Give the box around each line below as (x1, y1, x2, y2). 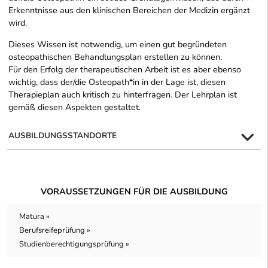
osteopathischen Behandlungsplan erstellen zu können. (8, 50, 222, 63)
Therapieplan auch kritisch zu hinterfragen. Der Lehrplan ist (8, 88, 237, 100)
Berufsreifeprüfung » (19, 224, 90, 236)
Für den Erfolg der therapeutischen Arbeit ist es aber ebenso (8, 63, 241, 75)
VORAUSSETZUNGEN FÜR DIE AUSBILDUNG (40, 185, 228, 197)
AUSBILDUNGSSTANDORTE (8, 129, 117, 141)
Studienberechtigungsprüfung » (19, 238, 129, 249)
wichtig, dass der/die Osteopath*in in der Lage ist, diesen (8, 75, 226, 88)
